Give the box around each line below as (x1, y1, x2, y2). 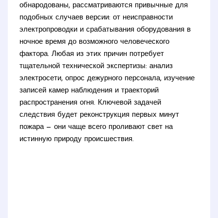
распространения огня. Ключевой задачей (19, 99, 162, 107)
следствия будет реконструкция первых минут (19, 111, 180, 119)
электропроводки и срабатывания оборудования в (19, 26, 191, 34)
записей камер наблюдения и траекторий (19, 87, 159, 94)
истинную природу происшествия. (19, 135, 134, 143)
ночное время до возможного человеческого (19, 38, 170, 46)
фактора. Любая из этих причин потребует (19, 50, 164, 58)
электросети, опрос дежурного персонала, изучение (19, 74, 195, 82)
